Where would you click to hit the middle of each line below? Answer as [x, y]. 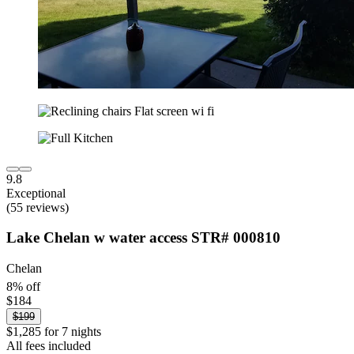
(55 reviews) [38, 207]
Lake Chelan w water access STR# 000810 [143, 238]
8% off [23, 287]
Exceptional [36, 193]
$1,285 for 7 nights [54, 332]
